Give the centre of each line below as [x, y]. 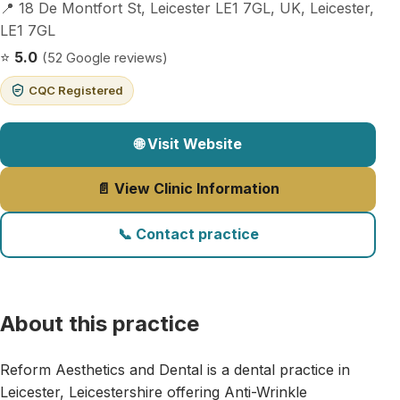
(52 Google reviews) [105, 58]
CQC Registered [76, 90]
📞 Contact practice [188, 234]
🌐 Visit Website [188, 144]
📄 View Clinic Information [188, 189]
